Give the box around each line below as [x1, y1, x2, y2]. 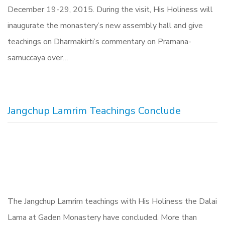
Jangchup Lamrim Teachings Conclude [8, 104, 181, 118]
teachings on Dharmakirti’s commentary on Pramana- [8, 36, 191, 47]
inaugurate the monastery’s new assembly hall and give [8, 20, 203, 31]
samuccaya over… [8, 52, 68, 63]
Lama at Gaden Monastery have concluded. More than [8, 212, 197, 223]
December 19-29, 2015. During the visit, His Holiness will [8, 4, 213, 15]
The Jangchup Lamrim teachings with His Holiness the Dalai [8, 196, 217, 207]
